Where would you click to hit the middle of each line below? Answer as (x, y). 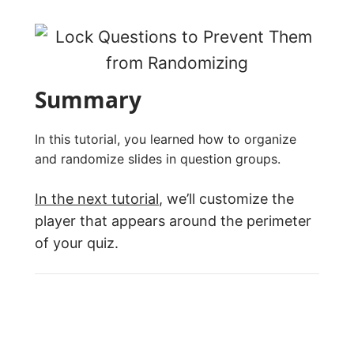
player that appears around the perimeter (173, 220)
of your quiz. (77, 243)
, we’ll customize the (226, 198)
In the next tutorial (97, 198)
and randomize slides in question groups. (158, 158)
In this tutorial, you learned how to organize (166, 139)
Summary (88, 99)
